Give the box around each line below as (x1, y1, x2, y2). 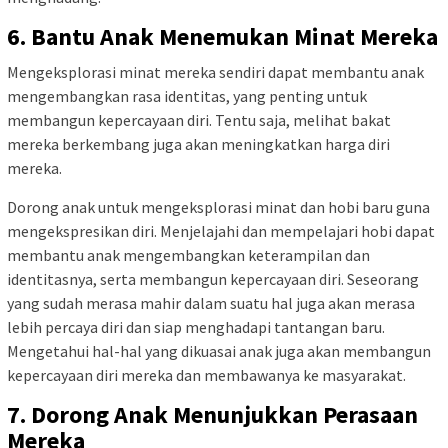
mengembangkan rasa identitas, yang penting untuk (7, 85, 367, 106)
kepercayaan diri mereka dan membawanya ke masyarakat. (7, 364, 406, 385)
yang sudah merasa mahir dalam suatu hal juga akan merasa (7, 292, 415, 313)
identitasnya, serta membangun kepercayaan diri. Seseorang (7, 268, 419, 289)
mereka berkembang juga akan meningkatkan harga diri (7, 133, 390, 154)
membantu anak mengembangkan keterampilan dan (7, 244, 370, 265)
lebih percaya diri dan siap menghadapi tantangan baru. (7, 316, 385, 337)
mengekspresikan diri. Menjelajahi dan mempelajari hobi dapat (7, 220, 435, 241)
